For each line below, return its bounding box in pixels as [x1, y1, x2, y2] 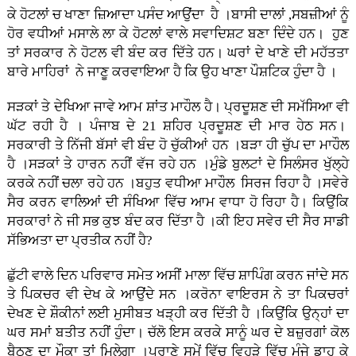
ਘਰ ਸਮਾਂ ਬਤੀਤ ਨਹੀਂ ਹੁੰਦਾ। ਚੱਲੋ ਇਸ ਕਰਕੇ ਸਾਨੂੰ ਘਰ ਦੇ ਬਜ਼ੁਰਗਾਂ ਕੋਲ [6, 325, 350, 341]
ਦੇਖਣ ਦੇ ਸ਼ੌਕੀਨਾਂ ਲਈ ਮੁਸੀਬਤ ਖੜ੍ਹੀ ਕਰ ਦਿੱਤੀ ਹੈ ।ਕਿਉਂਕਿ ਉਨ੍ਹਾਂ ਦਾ [6, 306, 350, 322]
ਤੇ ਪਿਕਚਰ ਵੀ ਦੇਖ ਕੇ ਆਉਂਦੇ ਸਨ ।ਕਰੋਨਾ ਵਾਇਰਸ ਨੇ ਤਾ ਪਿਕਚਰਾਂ [6, 287, 350, 303]
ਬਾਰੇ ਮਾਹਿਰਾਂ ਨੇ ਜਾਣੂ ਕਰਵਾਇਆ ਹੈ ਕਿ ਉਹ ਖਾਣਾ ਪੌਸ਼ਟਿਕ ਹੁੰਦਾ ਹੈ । [6, 64, 337, 80]
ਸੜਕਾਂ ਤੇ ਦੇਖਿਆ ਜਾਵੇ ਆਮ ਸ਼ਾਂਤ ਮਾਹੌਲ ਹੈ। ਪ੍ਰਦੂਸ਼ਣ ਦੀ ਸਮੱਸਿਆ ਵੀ [6, 99, 350, 115]
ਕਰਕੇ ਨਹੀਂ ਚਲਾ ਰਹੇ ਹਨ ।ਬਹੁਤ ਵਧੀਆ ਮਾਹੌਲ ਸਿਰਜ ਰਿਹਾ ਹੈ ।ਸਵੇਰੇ [6, 176, 350, 192]
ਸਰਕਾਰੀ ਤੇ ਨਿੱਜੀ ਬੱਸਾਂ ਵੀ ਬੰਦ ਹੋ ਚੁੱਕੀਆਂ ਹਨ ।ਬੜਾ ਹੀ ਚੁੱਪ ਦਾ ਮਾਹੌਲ [6, 137, 350, 153]
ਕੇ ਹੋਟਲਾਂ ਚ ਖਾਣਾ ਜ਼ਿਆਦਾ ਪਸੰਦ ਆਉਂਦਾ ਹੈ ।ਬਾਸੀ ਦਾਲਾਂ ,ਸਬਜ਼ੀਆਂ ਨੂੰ [6, 7, 350, 23]
